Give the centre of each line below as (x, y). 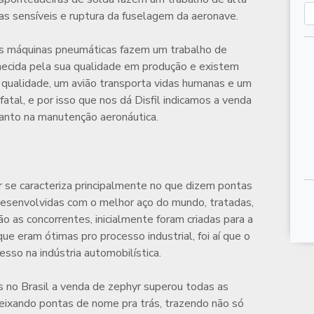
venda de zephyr (101, 287)
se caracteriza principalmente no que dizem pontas (127, 186)
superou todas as (185, 287)
